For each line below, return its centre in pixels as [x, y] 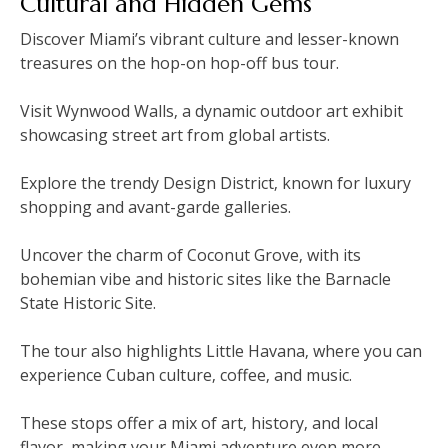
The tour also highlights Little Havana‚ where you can [221, 351]
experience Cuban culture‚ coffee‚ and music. [186, 375]
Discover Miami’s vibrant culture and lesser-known [209, 39]
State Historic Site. [88, 303]
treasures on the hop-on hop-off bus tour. [179, 63]
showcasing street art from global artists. [175, 135]
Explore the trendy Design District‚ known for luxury [215, 183]
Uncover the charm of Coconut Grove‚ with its [190, 255]
